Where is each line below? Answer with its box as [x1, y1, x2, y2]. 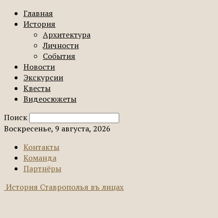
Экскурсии [23, 72, 63, 83]
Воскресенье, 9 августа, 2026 [4, 123, 110, 134]
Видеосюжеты [23, 93, 76, 104]
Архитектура [43, 29, 91, 40]
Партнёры [23, 163, 61, 174]
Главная [23, 8, 53, 18]
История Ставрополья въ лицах [6, 182, 124, 192]
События [43, 51, 75, 61]
